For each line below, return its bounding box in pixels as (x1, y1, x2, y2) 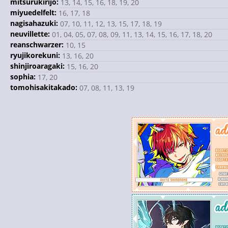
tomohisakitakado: (10, 82, 77, 92)
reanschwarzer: (10, 40, 64, 49)
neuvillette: (10, 29, 50, 39)
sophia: (10, 72, 36, 81)
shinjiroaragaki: (10, 61, 65, 71)
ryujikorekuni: (10, 50, 60, 60)
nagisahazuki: (10, 18, 58, 28)
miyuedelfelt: (10, 8, 56, 17)
